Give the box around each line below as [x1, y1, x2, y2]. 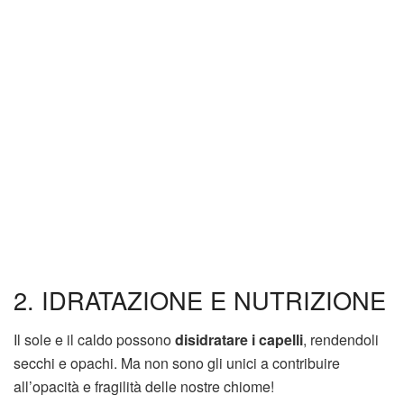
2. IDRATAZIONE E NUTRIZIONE [14, 281, 386, 317]
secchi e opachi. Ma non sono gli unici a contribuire [14, 353, 340, 374]
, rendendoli [303, 329, 379, 351]
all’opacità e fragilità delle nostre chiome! [14, 376, 274, 398]
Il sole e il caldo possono [14, 329, 175, 351]
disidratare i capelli [175, 329, 303, 351]
